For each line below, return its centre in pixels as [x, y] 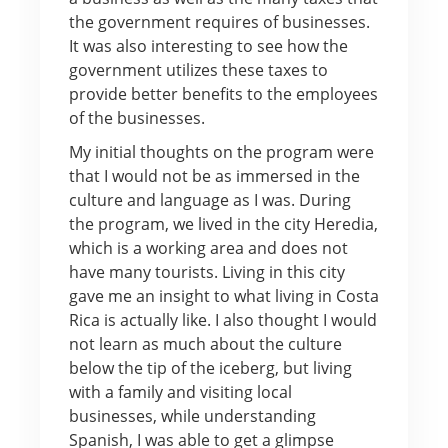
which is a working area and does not [208, 247]
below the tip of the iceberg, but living [210, 367]
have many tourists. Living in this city [206, 271]
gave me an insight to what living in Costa [223, 295]
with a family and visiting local [180, 391]
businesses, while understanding [192, 415]
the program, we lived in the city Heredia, [223, 223]
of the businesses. [136, 117]
